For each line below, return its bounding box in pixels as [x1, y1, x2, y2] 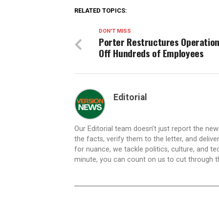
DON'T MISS [99, 28, 131, 35]
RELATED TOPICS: [74, 7, 127, 15]
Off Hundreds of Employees [99, 46, 204, 61]
